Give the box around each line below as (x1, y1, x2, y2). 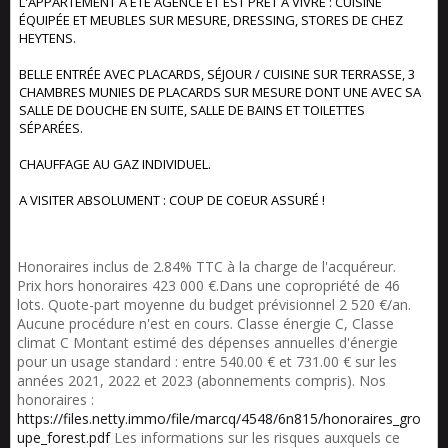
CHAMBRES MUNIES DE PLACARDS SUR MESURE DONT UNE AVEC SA (19, 83, 421, 101)
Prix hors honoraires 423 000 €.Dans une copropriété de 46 (17, 276, 400, 295)
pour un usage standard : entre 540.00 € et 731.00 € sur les (17, 352, 397, 371)
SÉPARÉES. (19, 119, 83, 137)
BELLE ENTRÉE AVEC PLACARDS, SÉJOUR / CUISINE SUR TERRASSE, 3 (19, 65, 415, 83)
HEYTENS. (19, 29, 76, 47)
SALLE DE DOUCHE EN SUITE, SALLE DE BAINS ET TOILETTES (19, 101, 365, 119)
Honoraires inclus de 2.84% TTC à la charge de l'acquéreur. (17, 257, 396, 276)
